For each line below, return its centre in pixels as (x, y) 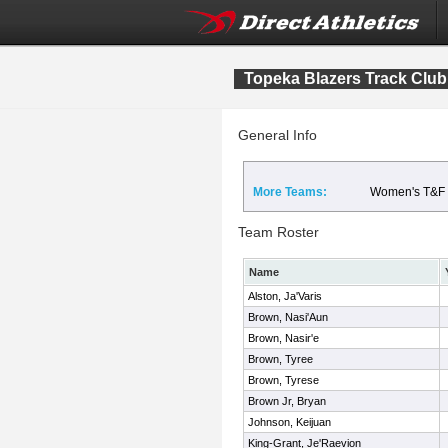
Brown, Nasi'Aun (288, 317)
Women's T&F (407, 192)
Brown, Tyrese (283, 380)
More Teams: (290, 192)
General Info (277, 135)
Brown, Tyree (280, 359)
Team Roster (278, 232)
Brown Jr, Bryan (287, 401)
